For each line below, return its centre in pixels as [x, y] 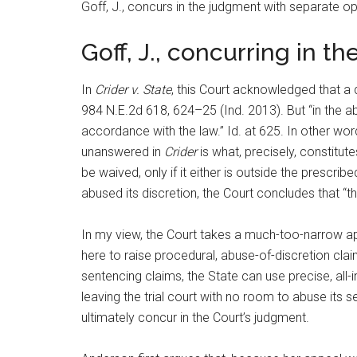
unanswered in [123, 152]
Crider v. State [133, 90]
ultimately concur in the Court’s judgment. [195, 318]
